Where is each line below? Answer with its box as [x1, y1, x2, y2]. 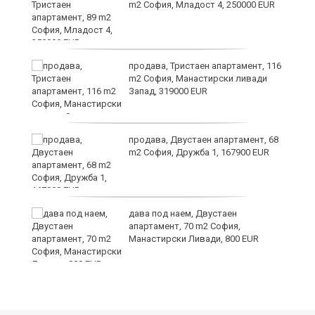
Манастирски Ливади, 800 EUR [129, 233, 259, 244]
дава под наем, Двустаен [129, 207, 237, 219]
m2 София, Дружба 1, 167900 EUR [129, 146, 269, 157]
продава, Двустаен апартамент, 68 [129, 134, 278, 145]
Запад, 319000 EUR [129, 85, 207, 96]
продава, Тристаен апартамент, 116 [129, 60, 281, 71]
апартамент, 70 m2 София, [129, 220, 240, 231]
